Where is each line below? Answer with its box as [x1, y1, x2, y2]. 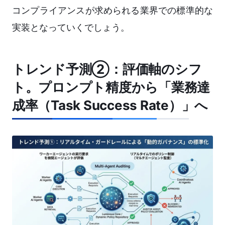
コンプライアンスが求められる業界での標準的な [12, 5, 213, 16]
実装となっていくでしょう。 [12, 22, 130, 33]
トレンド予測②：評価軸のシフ [12, 61, 202, 77]
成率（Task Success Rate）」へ [12, 97, 208, 114]
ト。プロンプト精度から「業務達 [12, 79, 210, 95]
